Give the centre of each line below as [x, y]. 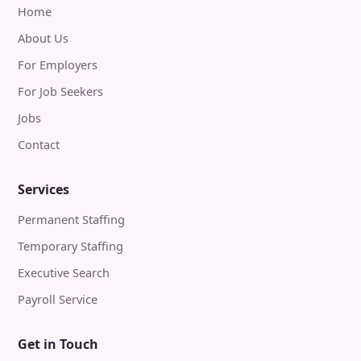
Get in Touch [58, 344]
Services [44, 189]
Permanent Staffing [71, 219]
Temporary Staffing [71, 246]
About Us [43, 38]
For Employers [58, 64]
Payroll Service [58, 299]
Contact [39, 144]
